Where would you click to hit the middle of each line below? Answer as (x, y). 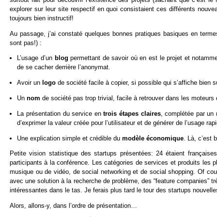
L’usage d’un (36, 58)
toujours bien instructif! (42, 18)
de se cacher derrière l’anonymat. (64, 67)
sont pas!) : (26, 43)
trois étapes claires (132, 113)
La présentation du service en (60, 113)
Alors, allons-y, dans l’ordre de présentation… (73, 206)
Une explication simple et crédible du (70, 138)
